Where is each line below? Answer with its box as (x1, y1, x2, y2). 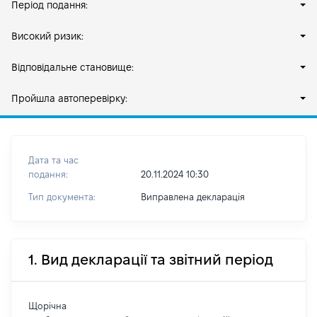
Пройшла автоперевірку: (11, 93, 127, 104)
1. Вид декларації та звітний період (28, 252, 273, 267)
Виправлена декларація (140, 192, 245, 202)
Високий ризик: (11, 30, 83, 42)
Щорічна (28, 301, 67, 311)
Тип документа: (28, 192, 96, 202)
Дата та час (28, 155, 79, 165)
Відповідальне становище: (11, 62, 134, 73)
